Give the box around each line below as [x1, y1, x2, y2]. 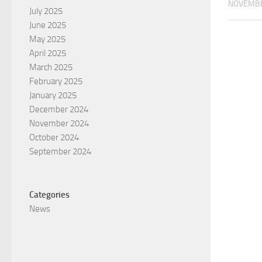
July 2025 [29, 6, 63, 17]
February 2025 [29, 76, 82, 87]
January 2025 [29, 90, 77, 101]
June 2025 [29, 20, 66, 31]
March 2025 [29, 62, 73, 73]
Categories [29, 189, 70, 201]
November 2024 [29, 118, 89, 129]
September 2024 [29, 146, 91, 157]
